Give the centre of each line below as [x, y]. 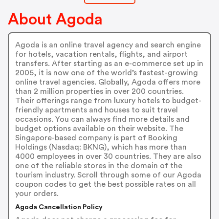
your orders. [37, 194]
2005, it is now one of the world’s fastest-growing [106, 73]
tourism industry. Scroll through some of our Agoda [108, 175]
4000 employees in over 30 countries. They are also [108, 157]
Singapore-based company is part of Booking [96, 138]
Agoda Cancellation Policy [59, 208]
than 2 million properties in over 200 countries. [99, 92]
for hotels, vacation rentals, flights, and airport [101, 55]
